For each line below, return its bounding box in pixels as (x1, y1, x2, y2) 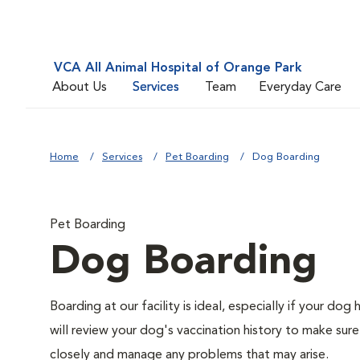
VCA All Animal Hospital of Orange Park (54, 62, 302, 75)
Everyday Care (259, 80, 342, 94)
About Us (52, 80, 107, 94)
